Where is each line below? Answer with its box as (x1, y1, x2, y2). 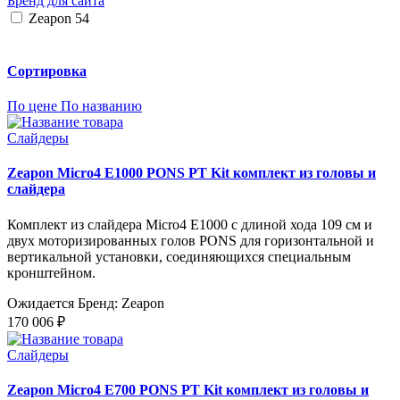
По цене (7, 98, 57, 114)
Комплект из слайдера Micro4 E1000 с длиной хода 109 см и (7, 216, 372, 232)
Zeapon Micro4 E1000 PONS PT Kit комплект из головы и (7, 165, 376, 181)
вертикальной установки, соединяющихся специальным (7, 248, 351, 264)
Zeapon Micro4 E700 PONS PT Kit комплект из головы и (7, 381, 369, 397)
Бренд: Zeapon (78, 295, 164, 311)
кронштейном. (7, 264, 96, 280)
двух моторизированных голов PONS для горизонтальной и (7, 232, 374, 248)
